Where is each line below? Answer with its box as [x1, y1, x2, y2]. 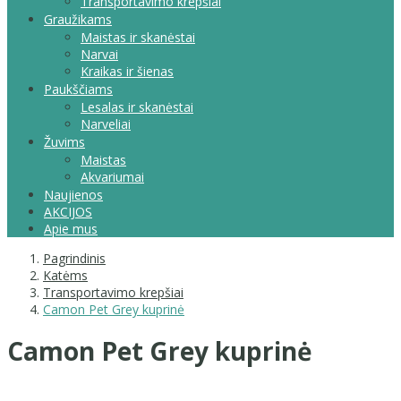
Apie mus [44, 219, 98, 237]
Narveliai [81, 115, 131, 132]
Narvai [81, 45, 118, 63]
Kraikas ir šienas [81, 62, 174, 80]
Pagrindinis [43, 249, 106, 267]
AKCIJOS [44, 202, 92, 220]
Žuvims [44, 132, 85, 150]
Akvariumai [81, 167, 144, 185]
